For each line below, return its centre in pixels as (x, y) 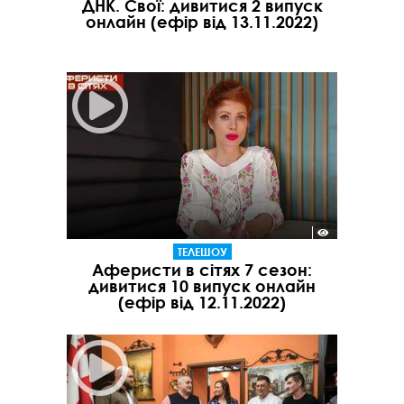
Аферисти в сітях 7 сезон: (202, 270)
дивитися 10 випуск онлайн (202, 286)
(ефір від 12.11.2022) (202, 303)
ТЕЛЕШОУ (202, 252)
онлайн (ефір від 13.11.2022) (202, 21)
